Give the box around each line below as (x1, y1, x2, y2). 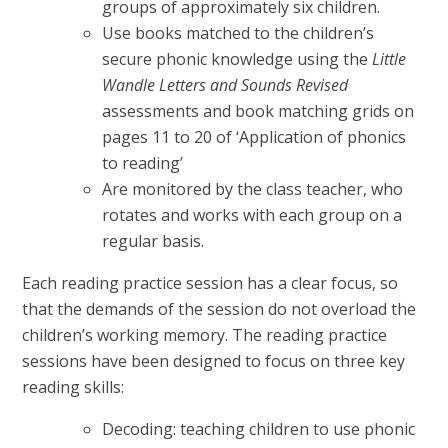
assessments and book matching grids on (102, 100, 415, 123)
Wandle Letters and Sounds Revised (102, 74, 349, 97)
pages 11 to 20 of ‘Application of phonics (102, 126, 407, 149)
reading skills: (22, 376, 125, 399)
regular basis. (102, 230, 205, 253)
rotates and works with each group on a (102, 204, 403, 227)
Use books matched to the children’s (102, 22, 375, 45)
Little (372, 48, 407, 71)
